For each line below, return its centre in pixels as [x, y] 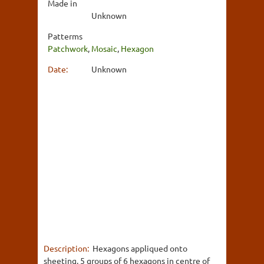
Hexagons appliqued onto [140, 248]
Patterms [65, 36]
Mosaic [104, 48]
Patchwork [68, 48]
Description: [67, 248]
